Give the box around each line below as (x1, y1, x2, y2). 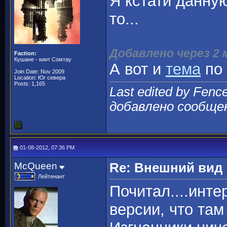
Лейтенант (38, 173, 65, 179)
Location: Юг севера (14, 74, 65, 81)
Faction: (14, 50, 36, 56)
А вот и (109, 60, 166, 79)
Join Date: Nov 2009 (14, 68, 64, 74)
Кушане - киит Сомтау (14, 56, 71, 62)
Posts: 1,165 (14, 81, 45, 87)
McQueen (14, 161, 57, 171)
